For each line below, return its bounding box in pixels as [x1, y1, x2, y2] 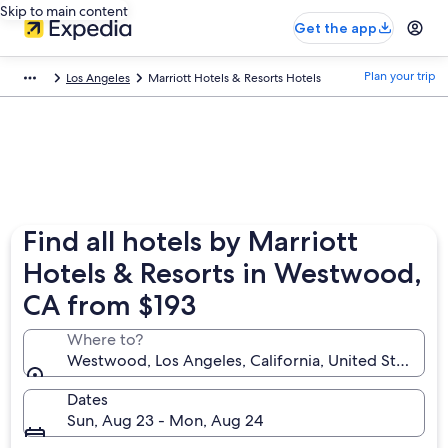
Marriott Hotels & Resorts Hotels [148, 70, 321, 86]
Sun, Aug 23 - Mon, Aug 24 [67, 410, 264, 431]
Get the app [294, 19, 377, 37]
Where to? [67, 329, 144, 350]
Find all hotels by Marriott [23, 224, 359, 258]
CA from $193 [23, 288, 197, 322]
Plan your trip [364, 68, 436, 84]
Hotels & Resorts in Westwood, [23, 256, 423, 290]
